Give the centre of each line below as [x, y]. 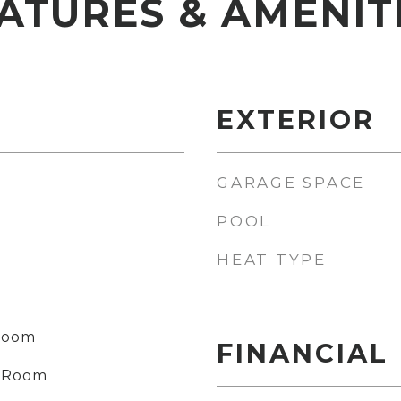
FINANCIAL [303, 353]
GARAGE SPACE [291, 183]
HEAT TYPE [272, 260]
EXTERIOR [296, 119]
